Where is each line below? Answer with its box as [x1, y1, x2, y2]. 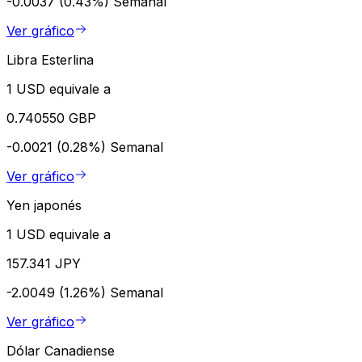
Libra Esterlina [6, 51, 94, 68]
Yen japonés [6, 196, 82, 213]
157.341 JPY [6, 255, 81, 271]
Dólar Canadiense [6, 342, 115, 359]
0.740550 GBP [6, 109, 96, 126]
